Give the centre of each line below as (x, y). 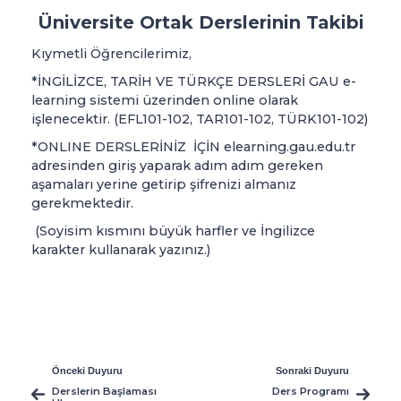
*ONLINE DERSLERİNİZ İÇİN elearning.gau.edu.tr (193, 146)
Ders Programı (311, 391)
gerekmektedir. (82, 203)
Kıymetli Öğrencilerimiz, (111, 53)
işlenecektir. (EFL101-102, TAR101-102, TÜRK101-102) (200, 119)
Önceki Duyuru (87, 370)
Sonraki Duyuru (312, 370)
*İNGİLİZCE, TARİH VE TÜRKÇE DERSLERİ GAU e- (194, 81)
